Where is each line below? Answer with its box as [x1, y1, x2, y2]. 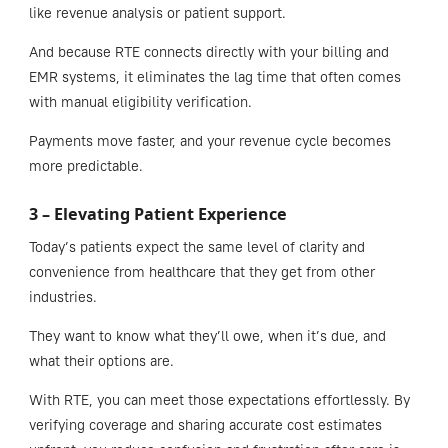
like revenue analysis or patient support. [28, 4, 286, 23]
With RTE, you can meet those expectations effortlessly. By [28, 391, 410, 410]
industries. [28, 288, 101, 307]
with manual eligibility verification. [28, 93, 256, 112]
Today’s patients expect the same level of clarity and [28, 238, 365, 257]
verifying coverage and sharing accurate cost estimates [28, 416, 382, 435]
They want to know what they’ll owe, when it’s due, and [28, 327, 386, 346]
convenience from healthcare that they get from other [28, 263, 375, 282]
